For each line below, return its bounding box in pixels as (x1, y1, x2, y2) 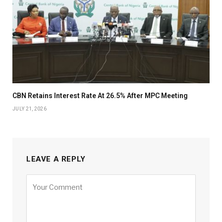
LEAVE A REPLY (26, 155, 86, 164)
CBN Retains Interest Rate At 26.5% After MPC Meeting (12, 92, 188, 100)
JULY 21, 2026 (12, 106, 47, 112)
